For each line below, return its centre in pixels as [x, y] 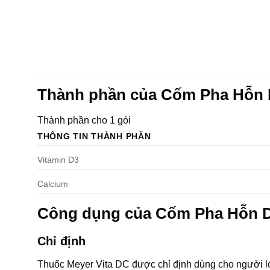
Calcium [53, 184]
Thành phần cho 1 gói [84, 120]
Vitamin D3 [58, 159]
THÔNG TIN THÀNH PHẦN [94, 136]
